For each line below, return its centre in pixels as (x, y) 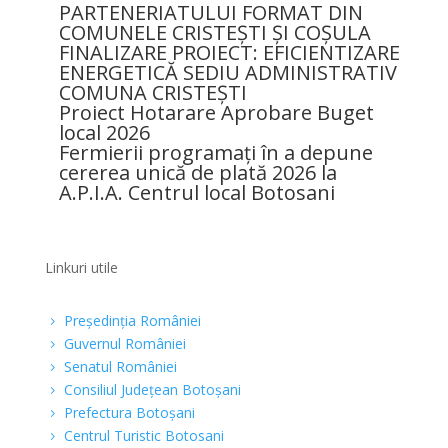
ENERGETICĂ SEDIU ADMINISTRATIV (227, 73)
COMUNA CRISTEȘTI (152, 93)
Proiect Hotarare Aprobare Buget (216, 113)
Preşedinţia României (132, 321)
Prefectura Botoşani (129, 413)
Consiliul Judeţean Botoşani (152, 390)
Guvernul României (124, 344)
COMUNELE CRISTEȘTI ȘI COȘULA (214, 33)
